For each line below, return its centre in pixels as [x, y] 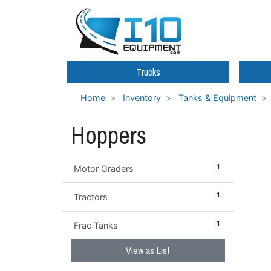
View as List [148, 251]
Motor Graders [104, 169]
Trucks [148, 72]
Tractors [91, 197]
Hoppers [109, 135]
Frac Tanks [96, 226]
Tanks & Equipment [217, 98]
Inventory [142, 98]
